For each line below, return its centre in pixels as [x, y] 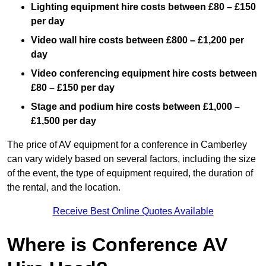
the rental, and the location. [64, 188]
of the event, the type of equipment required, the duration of [130, 173]
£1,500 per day [64, 121]
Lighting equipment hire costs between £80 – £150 [143, 7]
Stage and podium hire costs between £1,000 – [135, 107]
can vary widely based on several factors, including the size [132, 159]
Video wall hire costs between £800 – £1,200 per [137, 40]
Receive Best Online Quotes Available [133, 211]
